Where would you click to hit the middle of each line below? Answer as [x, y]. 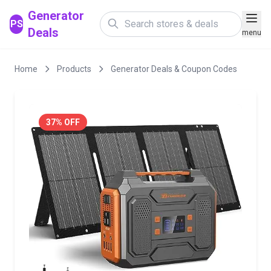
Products [74, 69]
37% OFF [63, 122]
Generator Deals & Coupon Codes [174, 69]
